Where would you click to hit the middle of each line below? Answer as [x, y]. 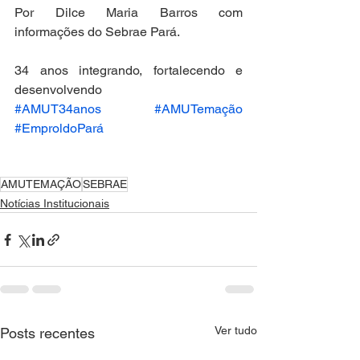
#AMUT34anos [58, 109]
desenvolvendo [60, 90]
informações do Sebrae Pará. [97, 32]
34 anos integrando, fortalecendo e [129, 70]
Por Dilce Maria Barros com [129, 12]
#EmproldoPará [59, 128]
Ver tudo [236, 330]
